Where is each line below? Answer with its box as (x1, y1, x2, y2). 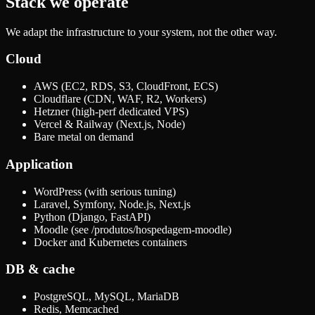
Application (6, 156, 73, 172)
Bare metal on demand (34, 131, 134, 143)
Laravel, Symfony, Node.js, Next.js (34, 198, 191, 210)
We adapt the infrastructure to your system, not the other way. (6, 25, 277, 38)
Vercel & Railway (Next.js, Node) (34, 118, 185, 131)
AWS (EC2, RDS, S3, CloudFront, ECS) (34, 80, 218, 93)
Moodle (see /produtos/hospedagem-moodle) (34, 223, 231, 236)
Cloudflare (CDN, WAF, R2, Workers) (34, 93, 206, 105)
